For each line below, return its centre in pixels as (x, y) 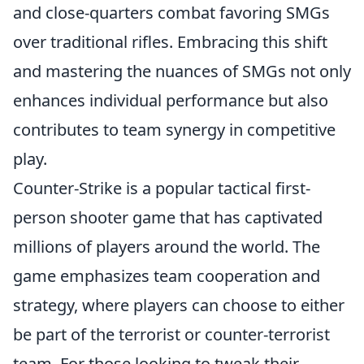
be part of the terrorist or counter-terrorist (171, 334)
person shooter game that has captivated (168, 217)
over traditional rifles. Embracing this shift (170, 42)
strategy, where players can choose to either (179, 305)
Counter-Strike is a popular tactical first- (162, 188)
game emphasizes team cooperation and (167, 276)
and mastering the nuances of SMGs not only (182, 71)
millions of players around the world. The (167, 247)
